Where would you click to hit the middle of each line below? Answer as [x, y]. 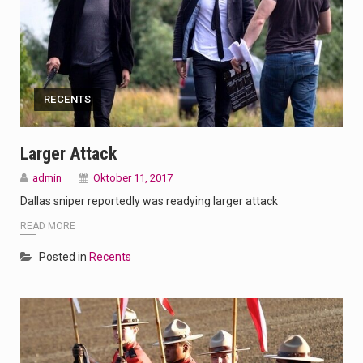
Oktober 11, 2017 [133, 178]
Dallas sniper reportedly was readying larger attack [149, 201]
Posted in [64, 256]
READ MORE [48, 226]
